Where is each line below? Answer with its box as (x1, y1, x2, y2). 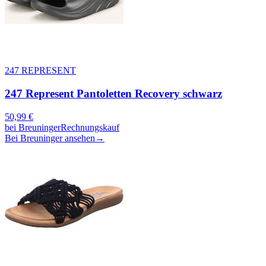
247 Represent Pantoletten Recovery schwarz (5, 87, 222, 100)
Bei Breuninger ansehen (5, 132, 95, 143)
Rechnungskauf (61, 122, 119, 132)
